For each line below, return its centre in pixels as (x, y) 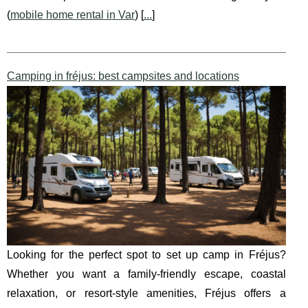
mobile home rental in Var (73, 15)
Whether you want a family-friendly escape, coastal (146, 274)
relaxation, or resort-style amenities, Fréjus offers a (146, 294)
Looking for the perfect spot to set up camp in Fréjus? (146, 255)
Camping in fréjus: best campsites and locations (123, 76)
